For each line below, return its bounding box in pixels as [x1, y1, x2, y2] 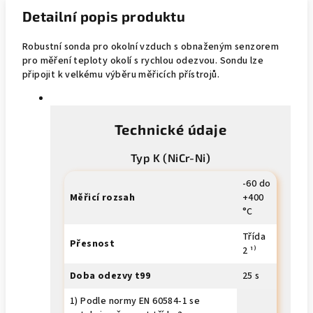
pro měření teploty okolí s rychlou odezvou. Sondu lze [22, 54, 264, 68]
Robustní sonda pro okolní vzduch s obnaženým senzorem [22, 40, 279, 54]
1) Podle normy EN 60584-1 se [70, 294, 201, 308]
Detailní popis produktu [22, 8, 186, 24]
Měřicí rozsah [70, 191, 136, 205]
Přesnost [70, 237, 115, 251]
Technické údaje [114, 121, 227, 138]
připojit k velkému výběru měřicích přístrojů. [22, 68, 219, 82]
